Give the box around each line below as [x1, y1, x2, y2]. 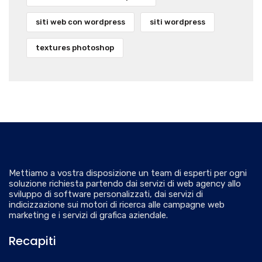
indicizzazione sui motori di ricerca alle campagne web [9, 199, 225, 210]
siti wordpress [150, 17, 205, 26]
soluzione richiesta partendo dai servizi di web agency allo [9, 178, 241, 189]
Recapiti [9, 232, 56, 249]
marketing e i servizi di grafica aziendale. [9, 209, 168, 220]
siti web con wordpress [36, 17, 125, 26]
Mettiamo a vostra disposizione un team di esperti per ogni [9, 167, 247, 178]
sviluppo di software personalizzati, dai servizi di [9, 188, 203, 199]
